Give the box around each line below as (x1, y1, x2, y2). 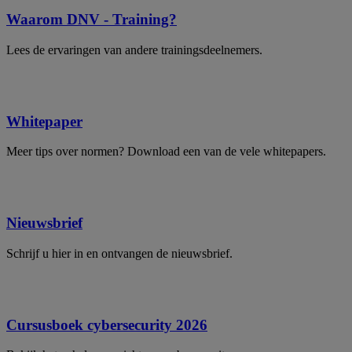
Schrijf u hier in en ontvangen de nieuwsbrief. (6, 246, 233, 260)
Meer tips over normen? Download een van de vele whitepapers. (6, 145, 326, 159)
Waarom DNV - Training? (6, 11, 177, 28)
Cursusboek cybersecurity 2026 (6, 316, 207, 333)
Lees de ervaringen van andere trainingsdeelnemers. (6, 42, 262, 57)
